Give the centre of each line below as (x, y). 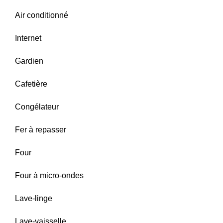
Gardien (29, 61)
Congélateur (37, 107)
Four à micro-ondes (49, 175)
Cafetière (31, 84)
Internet (28, 38)
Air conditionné (42, 15)
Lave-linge (34, 198)
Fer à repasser (41, 130)
